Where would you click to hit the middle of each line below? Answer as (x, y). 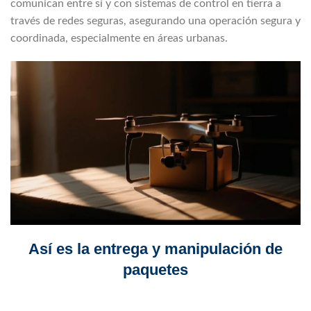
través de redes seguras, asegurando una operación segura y (155, 21)
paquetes (155, 270)
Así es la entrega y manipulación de (155, 249)
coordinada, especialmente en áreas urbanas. (119, 39)
